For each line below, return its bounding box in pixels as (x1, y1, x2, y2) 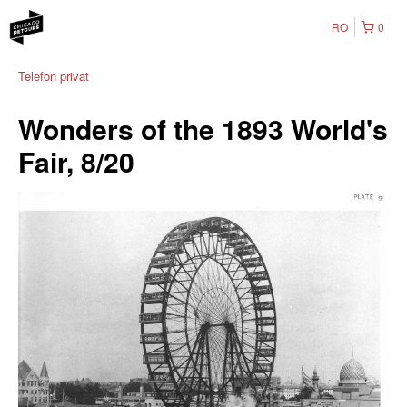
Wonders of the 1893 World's (18, 109, 388, 148)
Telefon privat (18, 67, 89, 84)
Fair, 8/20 (18, 142, 134, 181)
